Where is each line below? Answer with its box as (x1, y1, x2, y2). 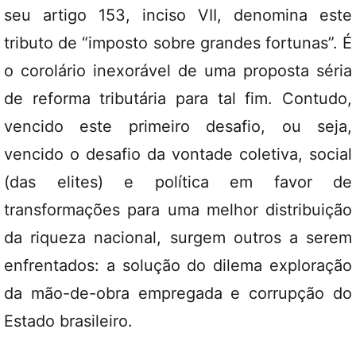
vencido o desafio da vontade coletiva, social (4, 145, 352, 164)
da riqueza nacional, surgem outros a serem (4, 228, 352, 247)
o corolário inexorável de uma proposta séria (4, 61, 352, 80)
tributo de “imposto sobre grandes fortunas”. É (4, 33, 352, 52)
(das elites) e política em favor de (4, 172, 352, 192)
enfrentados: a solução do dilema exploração (4, 256, 352, 275)
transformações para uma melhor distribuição (4, 200, 352, 219)
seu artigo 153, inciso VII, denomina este (4, 6, 352, 25)
